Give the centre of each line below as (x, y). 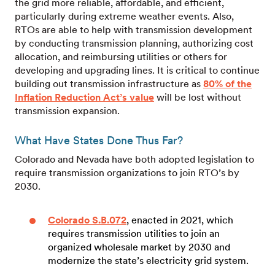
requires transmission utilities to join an (134, 234)
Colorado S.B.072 (87, 220)
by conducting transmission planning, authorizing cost (134, 43)
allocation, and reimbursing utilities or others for (121, 57)
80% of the (227, 84)
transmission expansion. (68, 111)
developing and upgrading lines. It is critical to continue (137, 70)
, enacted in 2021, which (180, 220)
